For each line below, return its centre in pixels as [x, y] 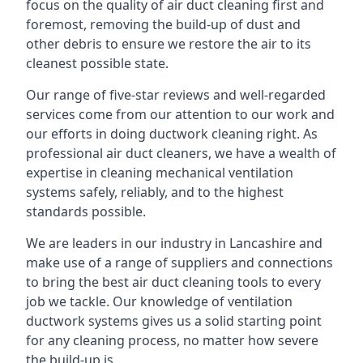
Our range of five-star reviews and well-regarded [176, 95]
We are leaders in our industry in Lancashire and [174, 243]
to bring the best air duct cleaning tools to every [173, 282]
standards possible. [86, 211]
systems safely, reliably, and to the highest [155, 192]
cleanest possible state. [97, 63]
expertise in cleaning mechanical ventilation [160, 173]
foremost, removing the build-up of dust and [163, 24]
